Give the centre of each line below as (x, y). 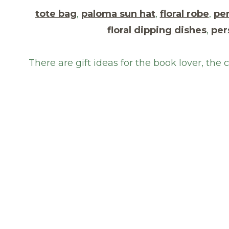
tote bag (56, 14)
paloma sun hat (118, 14)
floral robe (184, 14)
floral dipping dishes (157, 30)
